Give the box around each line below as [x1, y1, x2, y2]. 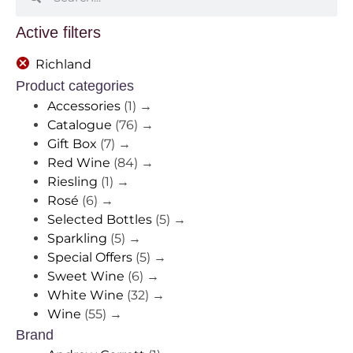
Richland [35, 57, 91, 72]
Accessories [47, 98, 121, 114]
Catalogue [47, 117, 112, 133]
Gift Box [47, 136, 97, 152]
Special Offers [47, 250, 132, 266]
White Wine [47, 288, 124, 303]
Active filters [16, 24, 101, 42]
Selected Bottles [47, 212, 152, 228]
